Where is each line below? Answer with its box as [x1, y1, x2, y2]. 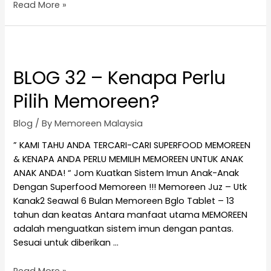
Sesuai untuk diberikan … [13, 237, 119, 249]
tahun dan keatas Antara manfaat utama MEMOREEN [13, 209, 248, 221]
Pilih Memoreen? [13, 88, 160, 114]
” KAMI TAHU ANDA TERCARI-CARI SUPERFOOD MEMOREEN [13, 139, 251, 152]
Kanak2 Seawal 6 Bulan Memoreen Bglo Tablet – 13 [13, 195, 235, 207]
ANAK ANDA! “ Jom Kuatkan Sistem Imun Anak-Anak [13, 167, 240, 180]
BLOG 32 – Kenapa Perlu [13, 65, 226, 91]
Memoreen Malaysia [54, 117, 143, 129]
